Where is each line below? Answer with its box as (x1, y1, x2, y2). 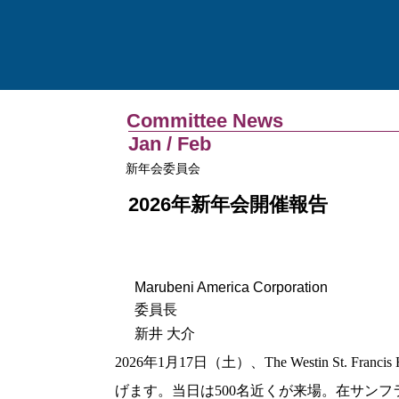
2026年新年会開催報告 (128, 193, 329, 216)
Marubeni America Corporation (134, 280, 329, 295)
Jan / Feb (128, 133, 212, 155)
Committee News (126, 110, 284, 132)
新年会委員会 (126, 161, 201, 175)
